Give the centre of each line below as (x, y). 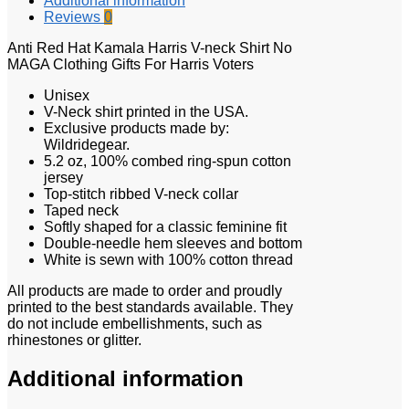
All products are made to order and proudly (145, 290)
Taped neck (81, 210)
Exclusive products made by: (136, 128)
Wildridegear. (87, 144)
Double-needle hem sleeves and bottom (173, 243)
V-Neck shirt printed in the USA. (146, 111)
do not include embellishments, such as (135, 323)
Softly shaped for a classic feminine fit (165, 226)
